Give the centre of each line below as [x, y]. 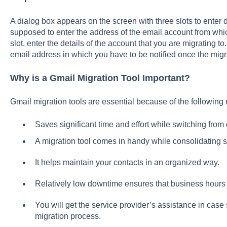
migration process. [68, 216]
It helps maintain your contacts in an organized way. [127, 163]
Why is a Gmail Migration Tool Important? [100, 78]
